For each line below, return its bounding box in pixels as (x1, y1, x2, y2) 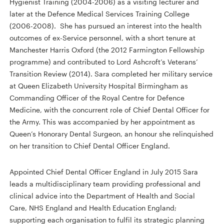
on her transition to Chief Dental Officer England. (9, 141, 170, 150)
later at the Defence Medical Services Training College (9, 9, 190, 18)
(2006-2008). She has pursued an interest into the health (9, 21, 202, 30)
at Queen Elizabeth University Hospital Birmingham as (9, 81, 188, 90)
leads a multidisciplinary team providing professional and (9, 179, 201, 188)
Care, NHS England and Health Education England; (9, 203, 177, 212)
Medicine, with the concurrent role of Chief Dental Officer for (9, 105, 210, 114)
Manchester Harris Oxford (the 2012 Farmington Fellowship (9, 45, 205, 54)
